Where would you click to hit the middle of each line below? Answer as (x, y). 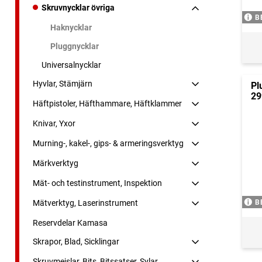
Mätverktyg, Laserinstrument (85, 203)
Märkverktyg (56, 163)
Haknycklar (71, 28)
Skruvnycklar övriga (78, 8)
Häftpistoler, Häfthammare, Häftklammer (107, 104)
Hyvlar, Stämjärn (63, 84)
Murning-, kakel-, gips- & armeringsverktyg (108, 144)
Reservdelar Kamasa (70, 223)
